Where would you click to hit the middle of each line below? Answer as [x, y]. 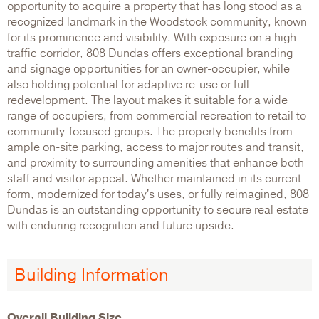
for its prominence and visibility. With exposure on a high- [154, 37]
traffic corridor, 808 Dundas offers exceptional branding [150, 53]
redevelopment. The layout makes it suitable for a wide [147, 100]
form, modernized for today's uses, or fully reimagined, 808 [158, 194]
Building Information [91, 274]
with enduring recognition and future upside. [121, 225]
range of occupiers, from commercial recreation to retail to [157, 116]
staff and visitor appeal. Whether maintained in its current [154, 178]
